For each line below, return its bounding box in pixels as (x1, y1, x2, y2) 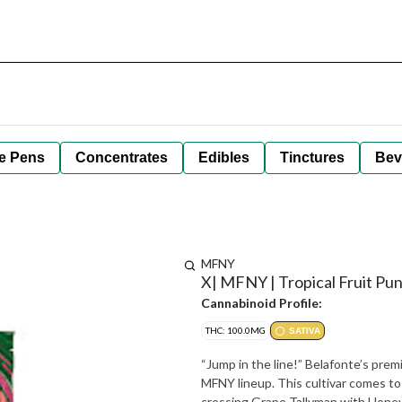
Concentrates (75, 150, 168, 165)
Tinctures (280, 150, 345, 165)
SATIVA (289, 326, 320, 336)
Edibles (198, 150, 249, 165)
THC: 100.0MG (205, 325, 266, 336)
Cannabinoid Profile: (201, 295, 322, 310)
